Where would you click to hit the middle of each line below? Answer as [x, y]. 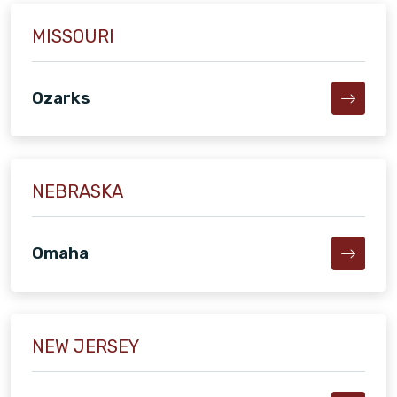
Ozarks [61, 98]
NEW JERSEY [86, 346]
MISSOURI [73, 37]
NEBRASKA [78, 191]
